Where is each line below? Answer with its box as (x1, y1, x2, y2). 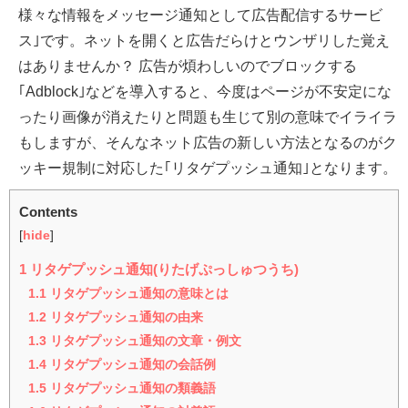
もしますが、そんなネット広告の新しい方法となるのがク (18, 135, 397, 150)
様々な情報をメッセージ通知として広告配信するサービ (18, 7, 382, 23)
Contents (19, 205, 77, 219)
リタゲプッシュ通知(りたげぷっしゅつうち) (26, 262, 299, 277)
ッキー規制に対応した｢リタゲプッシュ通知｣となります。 (18, 160, 397, 176)
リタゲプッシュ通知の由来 (46, 311, 203, 324)
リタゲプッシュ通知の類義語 (46, 382, 216, 395)
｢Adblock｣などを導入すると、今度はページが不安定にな (18, 84, 392, 99)
